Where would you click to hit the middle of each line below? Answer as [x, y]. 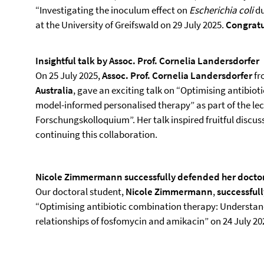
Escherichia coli [221, 10]
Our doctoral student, [80, 192]
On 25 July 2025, [69, 75]
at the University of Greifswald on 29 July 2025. [131, 25]
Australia [54, 90]
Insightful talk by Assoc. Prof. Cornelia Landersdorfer [147, 61]
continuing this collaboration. [97, 134]
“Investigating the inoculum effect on [112, 10]
